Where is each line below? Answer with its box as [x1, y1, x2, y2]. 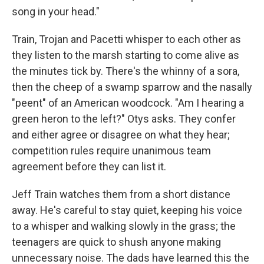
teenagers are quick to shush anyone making [12, 235, 221, 248]
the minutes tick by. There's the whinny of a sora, [12, 64, 239, 77]
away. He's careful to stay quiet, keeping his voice [12, 203, 242, 216]
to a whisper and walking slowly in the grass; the [12, 219, 236, 232]
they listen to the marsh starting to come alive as [12, 48, 239, 61]
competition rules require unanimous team [12, 144, 211, 157]
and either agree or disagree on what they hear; [12, 128, 230, 141]
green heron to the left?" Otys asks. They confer [12, 112, 236, 125]
